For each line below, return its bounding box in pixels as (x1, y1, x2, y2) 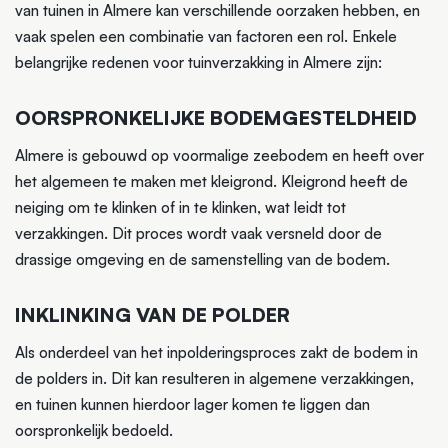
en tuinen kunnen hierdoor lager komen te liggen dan (15, 394, 370, 414)
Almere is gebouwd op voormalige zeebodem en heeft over (15, 145, 424, 165)
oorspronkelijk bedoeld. (15, 420, 173, 440)
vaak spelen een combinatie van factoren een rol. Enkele (15, 26, 397, 46)
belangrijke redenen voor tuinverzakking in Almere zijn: (15, 52, 382, 72)
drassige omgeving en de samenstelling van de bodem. (15, 249, 390, 269)
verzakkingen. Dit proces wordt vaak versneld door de (15, 223, 382, 243)
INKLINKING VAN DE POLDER (15, 301, 290, 327)
